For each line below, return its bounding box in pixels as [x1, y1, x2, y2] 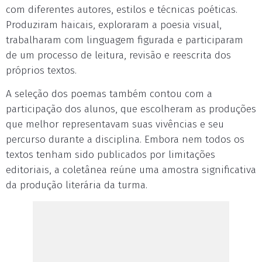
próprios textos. [6, 64, 77, 77]
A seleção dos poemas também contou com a [6, 88, 212, 100]
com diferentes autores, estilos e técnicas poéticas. [6, 4, 237, 16]
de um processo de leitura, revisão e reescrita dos [6, 49, 231, 61]
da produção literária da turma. [6, 179, 147, 191]
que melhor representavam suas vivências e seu [6, 118, 224, 130]
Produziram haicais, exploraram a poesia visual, [6, 19, 222, 31]
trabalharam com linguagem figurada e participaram [6, 34, 243, 46]
